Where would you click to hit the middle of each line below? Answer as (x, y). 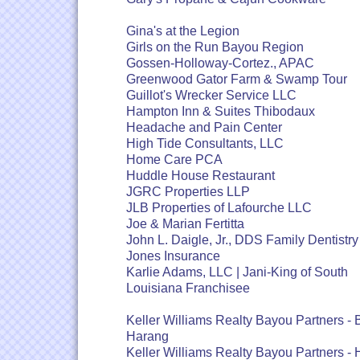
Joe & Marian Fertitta (185, 224)
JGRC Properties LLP (188, 192)
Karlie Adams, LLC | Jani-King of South (237, 272)
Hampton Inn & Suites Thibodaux (221, 111)
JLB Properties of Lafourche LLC (219, 208)
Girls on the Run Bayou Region (215, 47)
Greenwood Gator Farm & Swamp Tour (237, 79)
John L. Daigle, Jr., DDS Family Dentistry (242, 240)
